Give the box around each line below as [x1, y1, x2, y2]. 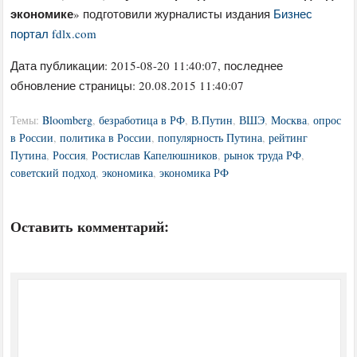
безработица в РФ [99, 112, 186, 127]
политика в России [60, 129, 152, 145]
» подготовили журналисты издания [73, 5, 274, 22]
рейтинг [269, 129, 308, 145]
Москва [271, 112, 308, 127]
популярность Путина [158, 129, 263, 145]
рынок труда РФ [224, 147, 302, 163]
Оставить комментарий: [10, 215, 170, 237]
